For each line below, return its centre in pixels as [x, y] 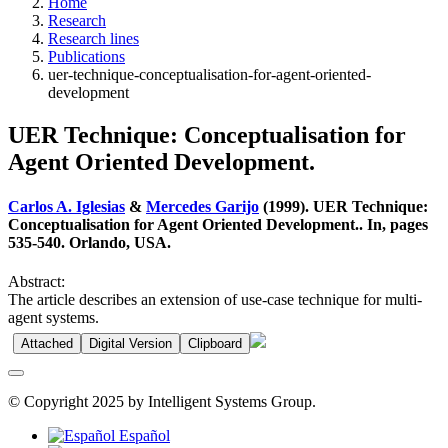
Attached [47, 343]
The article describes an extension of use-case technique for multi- [215, 299]
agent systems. [53, 317]
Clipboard [215, 343]
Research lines [93, 39]
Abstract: [36, 281]
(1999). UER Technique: [343, 206]
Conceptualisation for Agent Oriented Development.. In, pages [218, 224]
